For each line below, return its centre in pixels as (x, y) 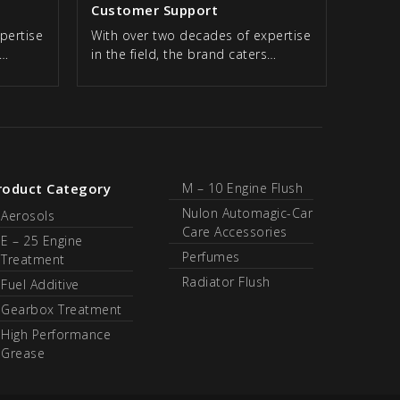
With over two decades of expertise (201, 36)
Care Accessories (234, 232)
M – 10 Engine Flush (242, 188)
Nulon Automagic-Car (247, 213)
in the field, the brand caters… (184, 54)
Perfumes (211, 257)
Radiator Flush (226, 282)
